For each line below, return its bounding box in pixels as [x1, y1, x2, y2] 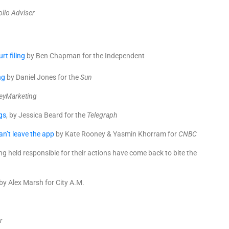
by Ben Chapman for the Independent [25, 52, 145, 60]
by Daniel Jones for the [5, 73, 80, 81]
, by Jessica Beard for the [6, 111, 87, 119]
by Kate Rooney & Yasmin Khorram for [56, 130, 178, 138]
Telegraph [87, 111, 117, 119]
